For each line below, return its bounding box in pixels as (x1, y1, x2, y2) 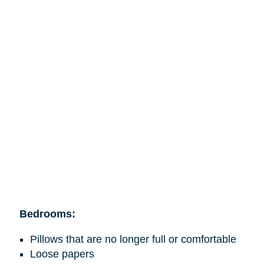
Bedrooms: (19, 207, 75, 220)
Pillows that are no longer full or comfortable (29, 233, 236, 245)
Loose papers (29, 247, 94, 260)
